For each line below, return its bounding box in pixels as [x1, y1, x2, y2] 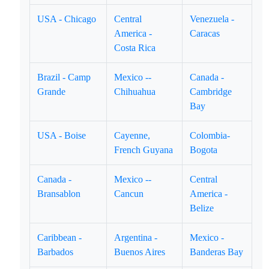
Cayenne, [114, 130, 151, 141]
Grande [37, 86, 66, 97]
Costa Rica [114, 43, 156, 53]
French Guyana [114, 145, 174, 155]
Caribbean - [37, 232, 82, 243]
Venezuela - [190, 14, 235, 24]
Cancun [114, 189, 144, 199]
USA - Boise [37, 130, 86, 141]
